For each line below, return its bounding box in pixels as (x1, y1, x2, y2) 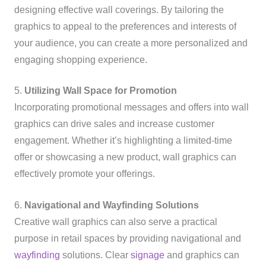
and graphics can (164, 250, 239, 261)
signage (130, 250, 164, 261)
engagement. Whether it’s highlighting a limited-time (14, 135, 232, 146)
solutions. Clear (59, 250, 131, 261)
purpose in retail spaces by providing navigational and (14, 233, 241, 244)
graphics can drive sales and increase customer (14, 119, 214, 129)
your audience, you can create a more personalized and (14, 37, 248, 48)
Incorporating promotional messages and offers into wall (14, 102, 249, 113)
